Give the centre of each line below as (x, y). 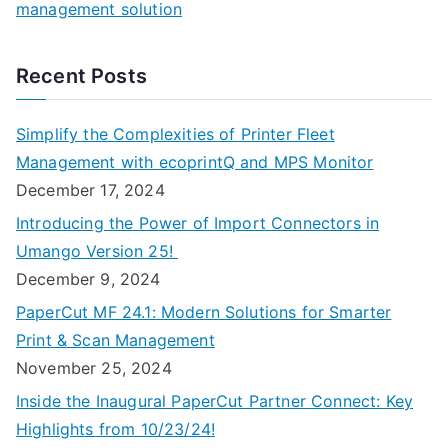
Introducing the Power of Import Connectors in (198, 223)
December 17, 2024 (90, 190)
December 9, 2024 (88, 279)
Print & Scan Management (115, 340)
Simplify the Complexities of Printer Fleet (175, 134)
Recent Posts (81, 76)
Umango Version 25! (97, 251)
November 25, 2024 (94, 368)
